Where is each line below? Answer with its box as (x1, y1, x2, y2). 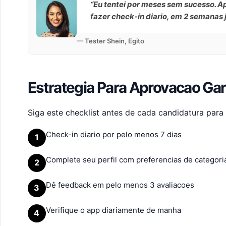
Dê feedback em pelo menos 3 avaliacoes (45, 180, 194, 190)
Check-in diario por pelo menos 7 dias (45, 129, 182, 139)
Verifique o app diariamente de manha (45, 205, 181, 215)
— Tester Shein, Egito (76, 36, 144, 45)
